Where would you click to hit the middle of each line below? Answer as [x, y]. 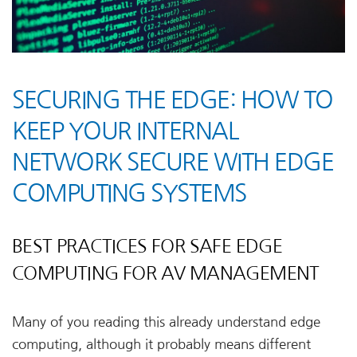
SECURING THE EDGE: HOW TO [173, 99]
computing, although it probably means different [161, 344]
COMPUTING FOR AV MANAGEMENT [166, 273]
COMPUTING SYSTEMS [129, 192]
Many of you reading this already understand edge [166, 322]
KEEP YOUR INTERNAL [125, 130]
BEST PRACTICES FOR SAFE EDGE [147, 245]
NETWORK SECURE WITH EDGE [173, 161]
